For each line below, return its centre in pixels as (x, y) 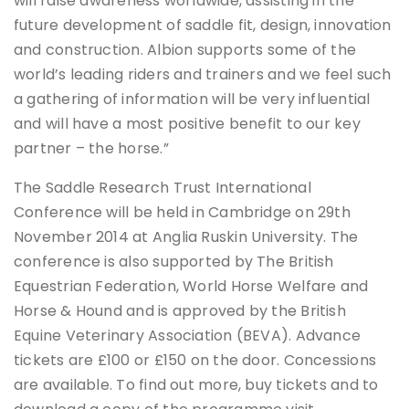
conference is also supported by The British (174, 262)
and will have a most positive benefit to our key (187, 124)
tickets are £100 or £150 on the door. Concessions (195, 361)
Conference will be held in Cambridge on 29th (182, 213)
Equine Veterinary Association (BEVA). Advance (188, 336)
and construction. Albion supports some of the (185, 50)
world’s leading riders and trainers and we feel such (203, 75)
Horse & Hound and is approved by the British (180, 311)
